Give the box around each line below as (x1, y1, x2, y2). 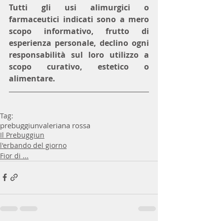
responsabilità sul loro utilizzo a (9, 49, 149, 60)
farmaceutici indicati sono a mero (9, 13, 149, 25)
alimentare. (9, 73, 55, 84)
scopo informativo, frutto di (9, 25, 149, 37)
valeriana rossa (39, 120, 90, 130)
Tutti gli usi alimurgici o (9, 1, 149, 13)
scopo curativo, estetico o (9, 61, 149, 72)
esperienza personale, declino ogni (9, 37, 149, 48)
